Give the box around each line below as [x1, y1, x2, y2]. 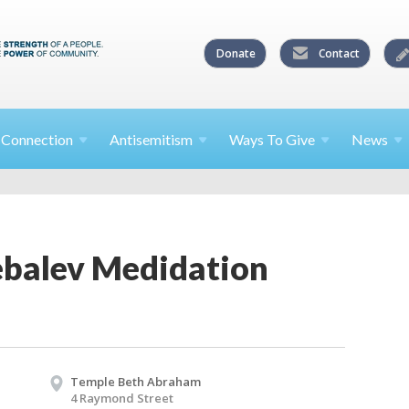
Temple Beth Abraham [70, 372, 201, 390]
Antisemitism [110, 131, 193, 148]
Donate [216, 45, 256, 61]
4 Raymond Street [70, 389, 173, 406]
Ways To [229, 131, 286, 148]
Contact [316, 45, 360, 61]
